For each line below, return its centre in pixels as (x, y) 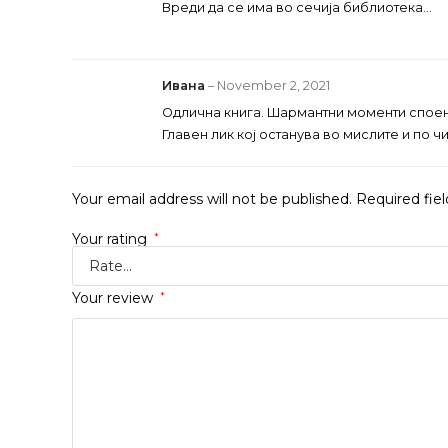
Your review (114, 297)
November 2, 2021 (273, 85)
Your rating (111, 238)
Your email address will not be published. (212, 198)
